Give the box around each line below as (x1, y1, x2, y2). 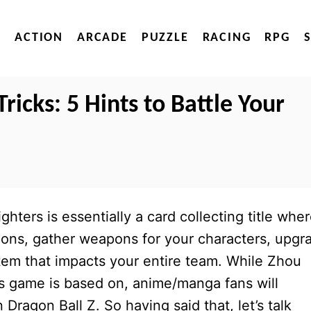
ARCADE (76, 31, 128, 44)
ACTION (15, 31, 63, 44)
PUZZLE (141, 31, 189, 44)
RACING (202, 31, 251, 44)
